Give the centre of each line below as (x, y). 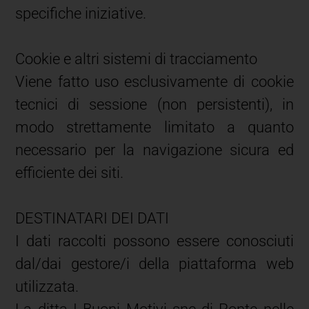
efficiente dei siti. (70, 172)
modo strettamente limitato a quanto (154, 127)
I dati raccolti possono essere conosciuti (154, 241)
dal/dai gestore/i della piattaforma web (154, 263)
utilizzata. (47, 286)
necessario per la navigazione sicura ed (154, 150)
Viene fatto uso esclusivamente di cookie (154, 81)
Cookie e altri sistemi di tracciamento (137, 59)
